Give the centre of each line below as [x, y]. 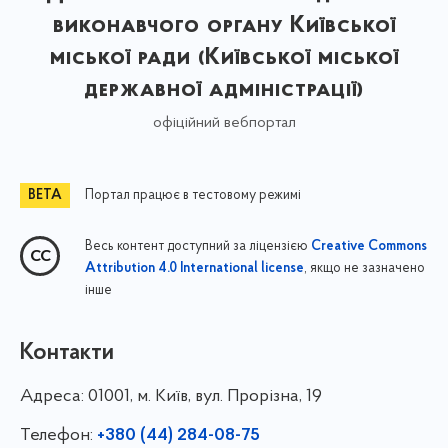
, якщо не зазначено [364, 268]
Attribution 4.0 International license [194, 268]
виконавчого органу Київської [224, 25]
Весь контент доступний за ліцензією [198, 246]
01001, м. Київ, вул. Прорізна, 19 [205, 396]
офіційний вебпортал [224, 122]
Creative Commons [369, 246]
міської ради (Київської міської [224, 57]
